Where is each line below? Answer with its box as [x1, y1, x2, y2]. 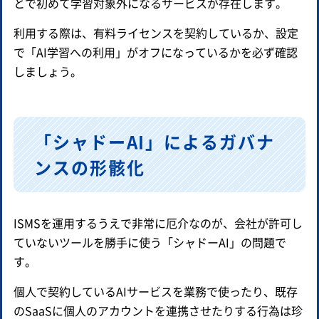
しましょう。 [14, 62, 82, 80]
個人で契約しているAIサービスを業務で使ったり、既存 [14, 282, 298, 300]
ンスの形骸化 [34, 154, 145, 179]
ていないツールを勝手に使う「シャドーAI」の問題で [14, 233, 286, 251]
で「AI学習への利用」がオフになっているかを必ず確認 [14, 43, 298, 61]
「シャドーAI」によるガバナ [34, 128, 275, 154]
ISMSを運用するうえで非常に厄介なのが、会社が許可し [14, 214, 303, 231]
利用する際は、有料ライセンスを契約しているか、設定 [14, 23, 298, 41]
